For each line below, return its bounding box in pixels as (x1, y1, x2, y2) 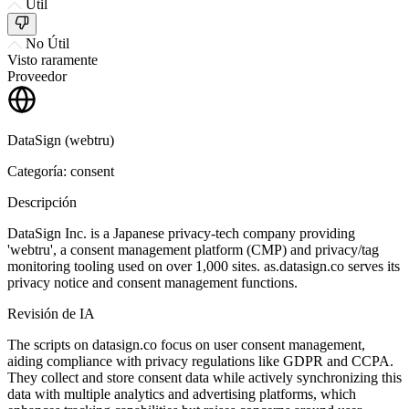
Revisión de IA (7, 305, 95, 321)
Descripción (7, 194, 77, 210)
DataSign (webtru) (7, 131, 114, 148)
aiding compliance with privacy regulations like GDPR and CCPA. (7, 352, 393, 369)
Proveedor (7, 68, 67, 84)
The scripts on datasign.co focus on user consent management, (7, 336, 365, 352)
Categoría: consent (7, 163, 114, 179)
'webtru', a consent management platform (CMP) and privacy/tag (7, 241, 379, 257)
